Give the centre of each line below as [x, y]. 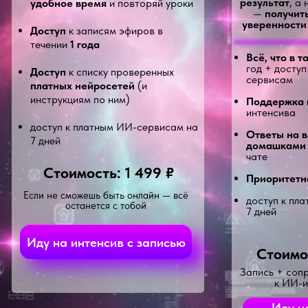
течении [50, 44]
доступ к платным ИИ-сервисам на [114, 127]
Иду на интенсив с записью [106, 242]
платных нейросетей [82, 86]
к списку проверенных [120, 72]
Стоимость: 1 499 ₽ [109, 173]
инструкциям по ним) [80, 99]
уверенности [274, 24]
